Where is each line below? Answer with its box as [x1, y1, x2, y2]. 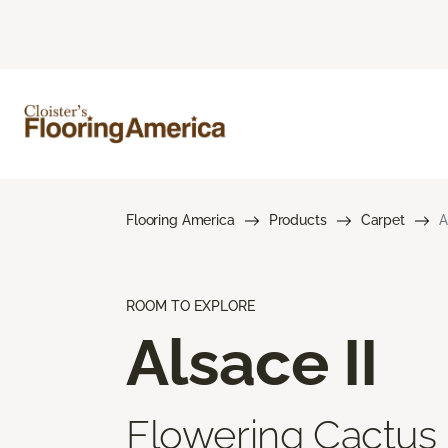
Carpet [360, 211, 405, 228]
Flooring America [126, 211, 235, 228]
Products [268, 211, 327, 228]
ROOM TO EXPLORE [126, 297, 255, 314]
